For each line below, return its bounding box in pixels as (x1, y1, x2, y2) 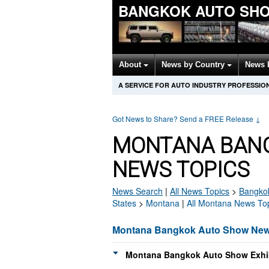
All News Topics (170, 185, 229, 197)
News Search (112, 185, 163, 197)
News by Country (162, 60, 227, 69)
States (112, 197, 136, 209)
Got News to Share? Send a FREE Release (112, 113, 255, 124)
